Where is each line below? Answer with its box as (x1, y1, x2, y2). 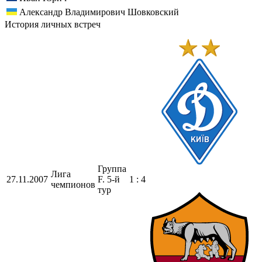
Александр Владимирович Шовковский (19, 6, 179, 17)
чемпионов (51, 179, 95, 189)
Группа (98, 163, 126, 174)
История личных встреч (5, 19, 101, 29)
